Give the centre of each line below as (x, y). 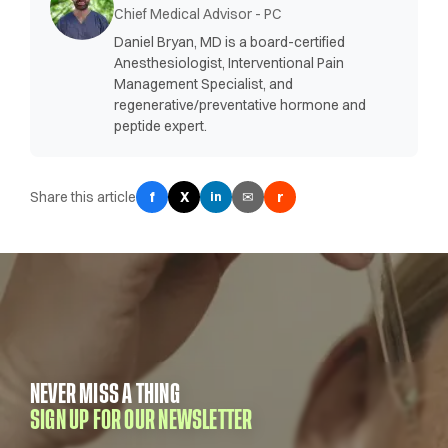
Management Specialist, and (203, 84)
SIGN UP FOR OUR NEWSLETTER (141, 420)
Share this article (83, 196)
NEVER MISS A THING (105, 394)
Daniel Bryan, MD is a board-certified (229, 42)
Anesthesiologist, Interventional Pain (229, 63)
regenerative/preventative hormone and (240, 105)
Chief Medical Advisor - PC (198, 14)
